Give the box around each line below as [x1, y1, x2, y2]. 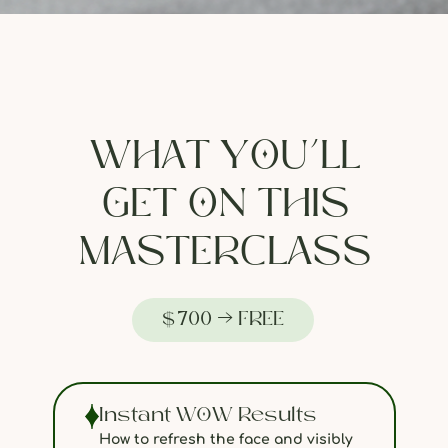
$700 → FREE [161, 310, 284, 330]
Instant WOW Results [98, 406, 317, 426]
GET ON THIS [100, 186, 350, 226]
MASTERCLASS [78, 234, 372, 274]
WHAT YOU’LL [90, 138, 360, 178]
